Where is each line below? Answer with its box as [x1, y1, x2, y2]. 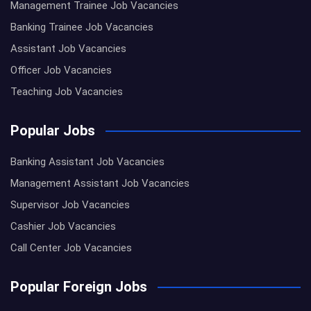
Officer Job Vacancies [10, 64, 112, 77]
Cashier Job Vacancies [10, 220, 116, 233]
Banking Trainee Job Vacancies [10, 21, 153, 34]
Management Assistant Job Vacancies [10, 177, 190, 190]
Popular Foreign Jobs [10, 278, 147, 296]
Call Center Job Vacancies [10, 242, 132, 255]
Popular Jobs [10, 122, 95, 140]
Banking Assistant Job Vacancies [10, 155, 165, 169]
